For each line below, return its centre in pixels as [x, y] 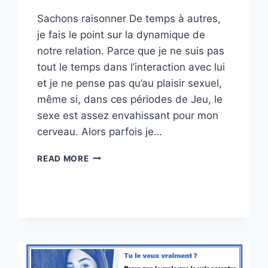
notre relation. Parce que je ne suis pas [131, 51]
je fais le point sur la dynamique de [121, 34]
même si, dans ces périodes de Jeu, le [130, 99]
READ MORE [63, 158]
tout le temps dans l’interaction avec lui [131, 67]
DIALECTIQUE [118, 155]
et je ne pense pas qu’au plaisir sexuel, [130, 83]
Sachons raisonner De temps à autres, [129, 18]
